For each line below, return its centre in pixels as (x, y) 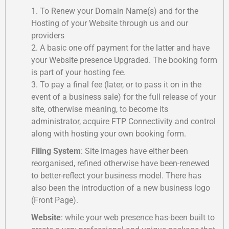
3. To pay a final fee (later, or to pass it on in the (116, 85)
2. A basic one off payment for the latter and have (120, 48)
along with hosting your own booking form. (109, 134)
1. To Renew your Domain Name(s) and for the (115, 11)
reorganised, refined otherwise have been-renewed (120, 163)
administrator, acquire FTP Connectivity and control (123, 121)
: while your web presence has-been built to (138, 217)
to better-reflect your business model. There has (116, 176)
